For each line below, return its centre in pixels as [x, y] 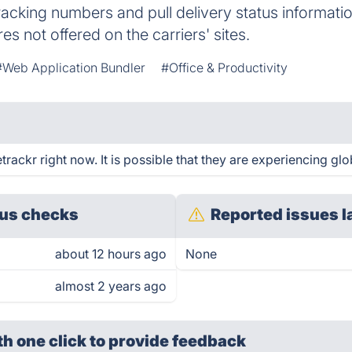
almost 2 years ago [111, 286]
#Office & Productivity [225, 68]
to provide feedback [168, 341]
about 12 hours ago [111, 254]
